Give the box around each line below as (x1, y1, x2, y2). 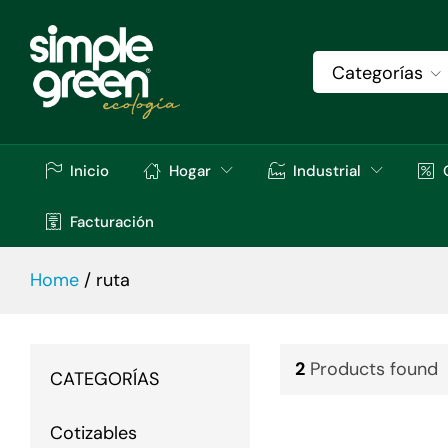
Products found (309, 356, 438, 381)
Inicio (70, 160, 109, 181)
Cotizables (50, 420, 137, 445)
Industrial (293, 160, 361, 181)
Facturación (70, 211, 154, 232)
